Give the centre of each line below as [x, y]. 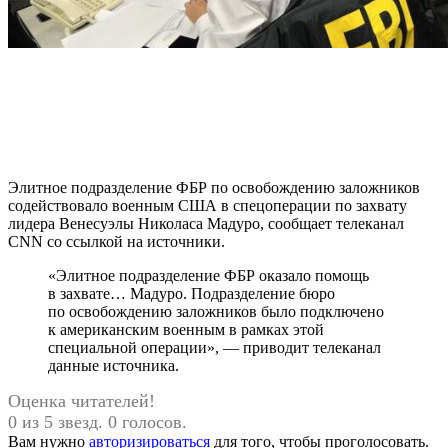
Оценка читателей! [81, 400]
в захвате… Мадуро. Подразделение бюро [191, 293]
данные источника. [113, 365]
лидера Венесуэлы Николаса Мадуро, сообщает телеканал [206, 223]
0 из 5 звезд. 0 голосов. [97, 421]
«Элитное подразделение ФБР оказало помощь [208, 275]
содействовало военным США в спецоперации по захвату [207, 205]
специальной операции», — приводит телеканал [214, 347]
